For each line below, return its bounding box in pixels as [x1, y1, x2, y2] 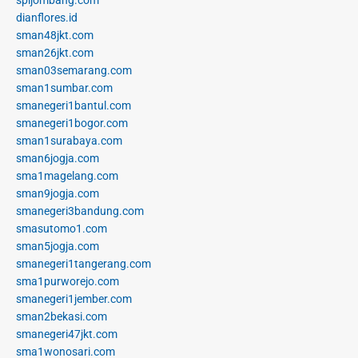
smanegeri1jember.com [16, 292, 132, 305]
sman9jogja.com [16, 186, 99, 200]
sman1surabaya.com [16, 133, 122, 147]
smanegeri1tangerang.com [16, 257, 151, 270]
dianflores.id [16, 10, 78, 24]
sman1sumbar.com [16, 81, 113, 94]
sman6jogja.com [16, 151, 99, 165]
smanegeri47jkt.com [16, 327, 117, 340]
